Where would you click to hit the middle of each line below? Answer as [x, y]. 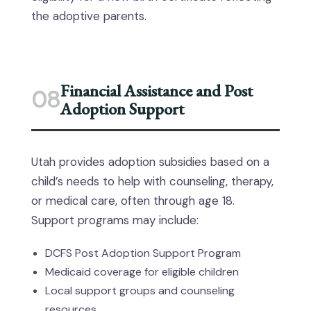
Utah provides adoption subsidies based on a [150, 162]
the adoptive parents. [89, 16]
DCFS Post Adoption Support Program [143, 253]
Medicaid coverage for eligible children [142, 272]
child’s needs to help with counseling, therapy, [152, 181]
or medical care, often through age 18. [133, 201]
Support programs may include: [115, 220]
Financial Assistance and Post [157, 91]
